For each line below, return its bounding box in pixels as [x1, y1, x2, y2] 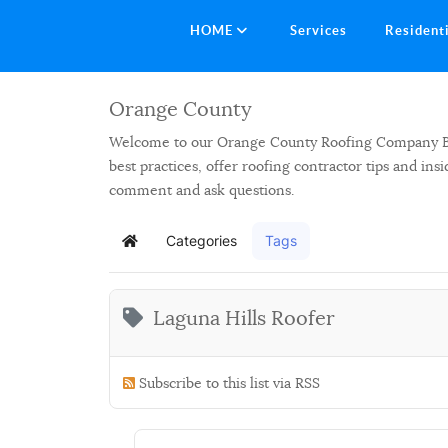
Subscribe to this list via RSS [139, 373, 321, 392]
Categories [166, 231, 237, 249]
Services [290, 23, 348, 38]
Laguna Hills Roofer [153, 305, 336, 331]
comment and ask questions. [109, 180, 294, 199]
